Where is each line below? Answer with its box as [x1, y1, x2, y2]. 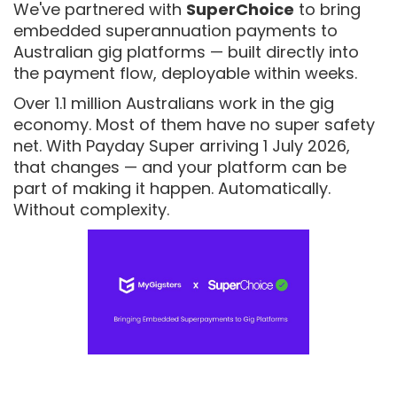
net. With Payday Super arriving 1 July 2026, [13, 135, 350, 157]
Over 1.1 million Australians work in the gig [13, 92, 334, 114]
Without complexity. [13, 198, 169, 221]
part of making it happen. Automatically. [13, 177, 331, 199]
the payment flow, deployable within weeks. [13, 62, 357, 84]
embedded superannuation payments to [13, 19, 338, 42]
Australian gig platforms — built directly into [13, 41, 359, 63]
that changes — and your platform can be [13, 156, 346, 178]
